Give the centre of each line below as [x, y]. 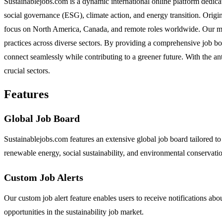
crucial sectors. [27, 71]
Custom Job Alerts [44, 178]
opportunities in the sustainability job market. [74, 212]
